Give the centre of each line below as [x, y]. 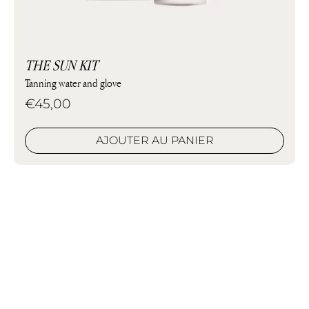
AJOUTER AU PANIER [154, 140]
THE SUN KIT [61, 65]
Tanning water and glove [73, 83]
